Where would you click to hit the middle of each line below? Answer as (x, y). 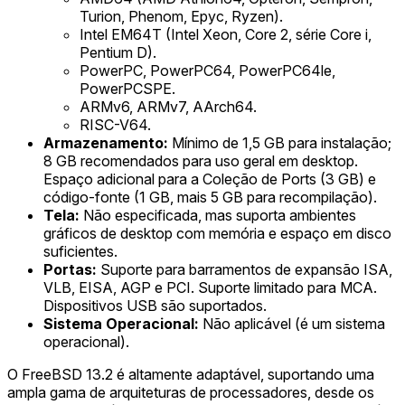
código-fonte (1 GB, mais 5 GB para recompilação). (210, 197)
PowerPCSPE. (127, 88)
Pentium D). (118, 52)
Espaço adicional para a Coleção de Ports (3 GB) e (210, 179)
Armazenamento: (106, 142)
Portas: (70, 269)
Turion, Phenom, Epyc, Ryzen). (181, 16)
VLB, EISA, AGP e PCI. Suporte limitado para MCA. (210, 287)
